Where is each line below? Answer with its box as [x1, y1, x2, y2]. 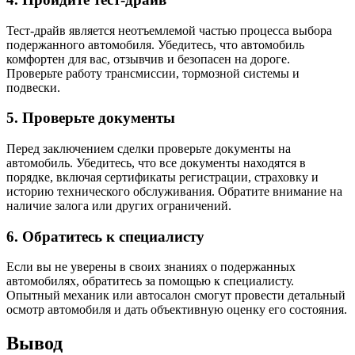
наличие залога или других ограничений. [6, 199, 231, 213]
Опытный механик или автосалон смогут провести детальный [6, 288, 345, 303]
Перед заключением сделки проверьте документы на [6, 142, 291, 156]
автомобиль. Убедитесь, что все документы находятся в [6, 156, 306, 170]
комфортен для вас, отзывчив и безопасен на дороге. [6, 52, 290, 66]
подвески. [6, 80, 60, 94]
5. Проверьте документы [6, 109, 175, 127]
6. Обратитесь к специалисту [6, 227, 204, 245]
